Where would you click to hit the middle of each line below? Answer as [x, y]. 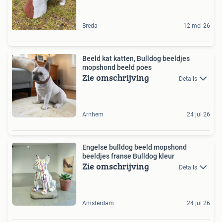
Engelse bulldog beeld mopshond [135, 147]
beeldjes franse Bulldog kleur [128, 156]
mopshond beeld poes [117, 67]
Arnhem [93, 114]
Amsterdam [98, 203]
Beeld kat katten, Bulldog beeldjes [136, 58]
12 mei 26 [197, 26]
